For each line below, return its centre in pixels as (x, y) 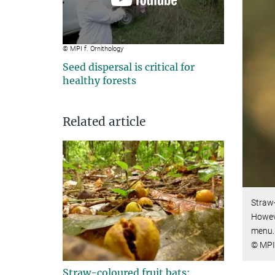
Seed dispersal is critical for (129, 67)
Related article (104, 121)
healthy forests (99, 80)
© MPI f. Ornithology (93, 48)
